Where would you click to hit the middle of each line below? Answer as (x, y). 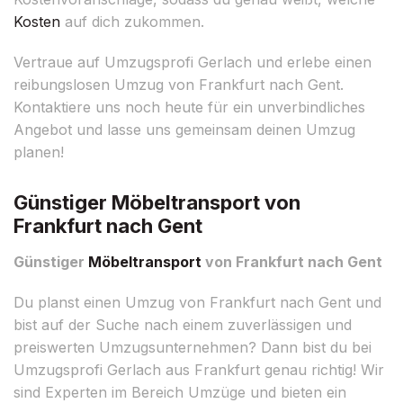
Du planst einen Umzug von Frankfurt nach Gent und (197, 302)
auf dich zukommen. (132, 21)
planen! (39, 152)
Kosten (37, 21)
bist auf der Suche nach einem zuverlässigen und (183, 324)
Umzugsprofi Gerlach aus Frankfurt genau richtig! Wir (199, 369)
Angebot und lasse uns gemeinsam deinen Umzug (184, 129)
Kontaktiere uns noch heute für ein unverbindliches (189, 107)
